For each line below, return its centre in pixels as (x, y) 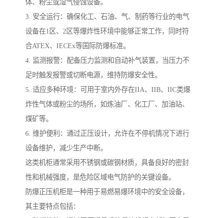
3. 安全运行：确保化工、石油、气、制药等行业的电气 (107, 17)
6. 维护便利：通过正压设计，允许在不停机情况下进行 (107, 134)
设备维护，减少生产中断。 (66, 148)
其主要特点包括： (53, 207)
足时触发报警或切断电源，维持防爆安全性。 (93, 75)
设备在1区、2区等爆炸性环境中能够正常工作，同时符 (107, 31)
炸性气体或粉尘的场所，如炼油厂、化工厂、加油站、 (107, 104)
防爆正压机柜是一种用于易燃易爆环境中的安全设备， (107, 192)
